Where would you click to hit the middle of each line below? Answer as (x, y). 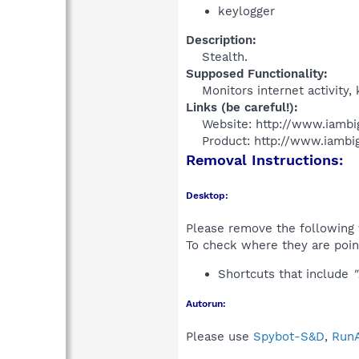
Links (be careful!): (242, 107)
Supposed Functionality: (257, 73)
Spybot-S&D (289, 336)
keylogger (246, 11)
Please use (220, 336)
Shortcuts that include (285, 274)
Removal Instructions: (264, 159)
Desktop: (207, 195)
